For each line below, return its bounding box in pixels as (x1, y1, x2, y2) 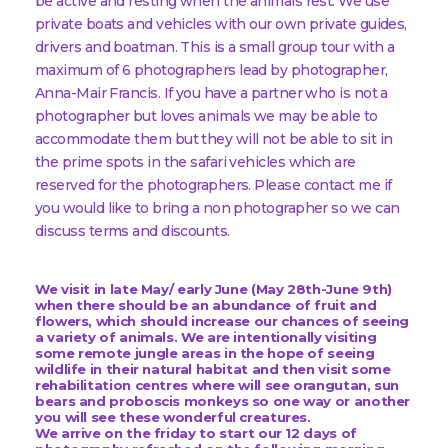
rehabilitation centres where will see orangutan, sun (35, 377, 400, 394)
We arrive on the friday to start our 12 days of (35, 425, 357, 442)
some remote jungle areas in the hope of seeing (35, 345, 375, 362)
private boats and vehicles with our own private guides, (35, 15, 407, 33)
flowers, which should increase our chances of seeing (35, 313, 410, 330)
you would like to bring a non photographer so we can (35, 199, 400, 217)
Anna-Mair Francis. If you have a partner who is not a (35, 84, 388, 102)
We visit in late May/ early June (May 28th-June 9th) (35, 281, 393, 298)
